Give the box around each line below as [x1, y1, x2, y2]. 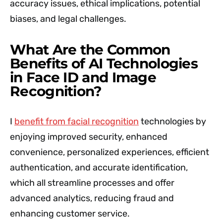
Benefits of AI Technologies [10, 55, 198, 72]
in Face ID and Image [10, 68, 156, 86]
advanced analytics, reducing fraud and [10, 192, 174, 204]
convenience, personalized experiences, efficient [10, 146, 209, 158]
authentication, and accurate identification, [10, 162, 188, 173]
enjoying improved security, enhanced [10, 131, 167, 142]
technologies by [139, 115, 206, 127]
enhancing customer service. [10, 208, 130, 219]
